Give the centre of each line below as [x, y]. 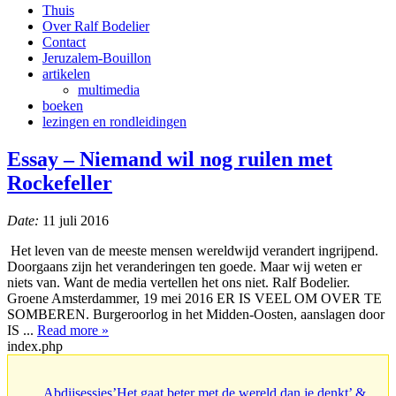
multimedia [109, 90]
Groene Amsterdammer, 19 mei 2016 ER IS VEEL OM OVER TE [194, 298]
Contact [64, 42]
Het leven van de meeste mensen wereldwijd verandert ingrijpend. [193, 250]
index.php [35, 346]
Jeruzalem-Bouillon [97, 58]
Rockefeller [60, 183]
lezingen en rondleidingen [114, 122]
